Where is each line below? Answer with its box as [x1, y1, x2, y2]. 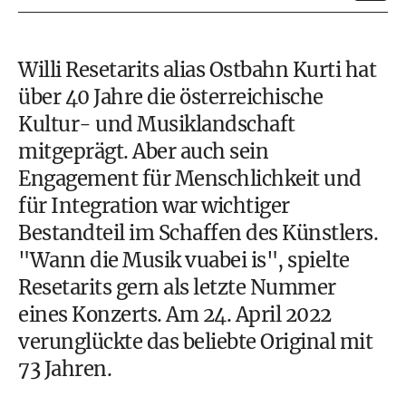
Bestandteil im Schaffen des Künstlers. [18, 220, 378, 246]
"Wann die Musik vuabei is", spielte [18, 247, 350, 273]
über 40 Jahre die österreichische [18, 84, 324, 110]
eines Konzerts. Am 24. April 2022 [18, 302, 332, 327]
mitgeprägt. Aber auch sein [18, 139, 268, 164]
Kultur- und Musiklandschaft [18, 111, 295, 137]
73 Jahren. [18, 356, 111, 382]
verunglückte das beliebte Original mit [18, 329, 372, 354]
